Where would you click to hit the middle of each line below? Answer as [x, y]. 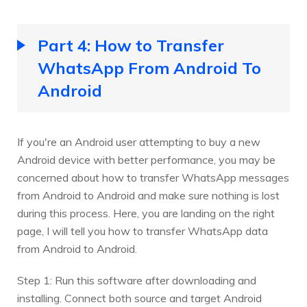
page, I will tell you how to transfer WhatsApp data [143, 231]
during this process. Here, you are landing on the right [146, 213]
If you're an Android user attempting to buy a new [139, 142]
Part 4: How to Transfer [131, 46]
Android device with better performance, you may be [146, 160]
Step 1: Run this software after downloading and [137, 281]
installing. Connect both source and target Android [139, 298]
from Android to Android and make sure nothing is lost [148, 196]
